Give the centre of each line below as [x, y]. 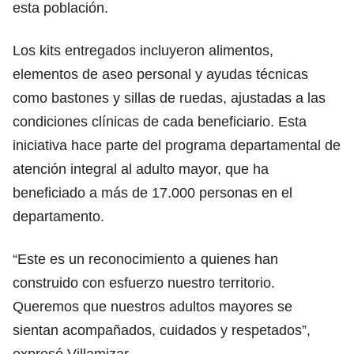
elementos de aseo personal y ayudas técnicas [160, 74]
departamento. [58, 216]
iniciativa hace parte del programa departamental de [177, 145]
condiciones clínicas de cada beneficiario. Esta [160, 121]
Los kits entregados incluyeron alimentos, [143, 50]
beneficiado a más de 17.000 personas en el [153, 192]
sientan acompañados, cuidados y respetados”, [162, 330]
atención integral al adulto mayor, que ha [141, 169]
